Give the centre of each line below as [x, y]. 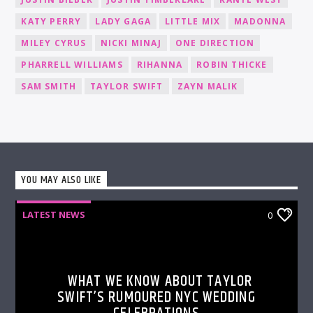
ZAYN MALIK [208, 87]
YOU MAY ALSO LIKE [61, 180]
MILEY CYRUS [54, 43]
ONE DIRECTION [215, 43]
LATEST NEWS [54, 215]
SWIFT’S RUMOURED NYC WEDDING [156, 298]
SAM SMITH [49, 87]
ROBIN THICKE [232, 65]
